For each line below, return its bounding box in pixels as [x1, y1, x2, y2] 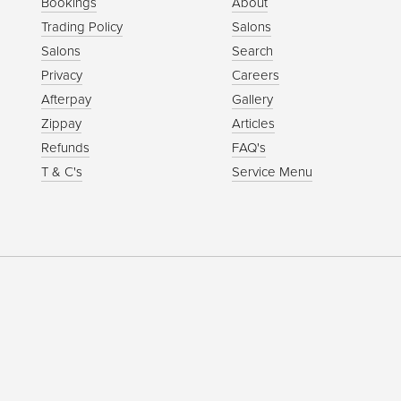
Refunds [41, 139, 90, 156]
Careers [232, 66, 280, 83]
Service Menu [232, 163, 313, 180]
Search [232, 42, 274, 59]
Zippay [41, 115, 82, 132]
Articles [232, 115, 276, 132]
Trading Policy [41, 18, 124, 35]
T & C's [41, 163, 83, 180]
